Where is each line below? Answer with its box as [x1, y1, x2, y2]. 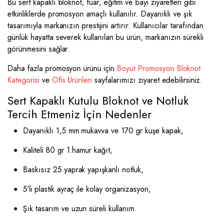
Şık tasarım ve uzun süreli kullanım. [23, 203, 137, 214]
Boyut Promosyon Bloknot [117, 63, 201, 74]
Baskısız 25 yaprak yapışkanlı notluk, [23, 164, 144, 175]
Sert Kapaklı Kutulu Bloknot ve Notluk [7, 92, 189, 109]
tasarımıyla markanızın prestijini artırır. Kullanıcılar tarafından [7, 20, 204, 31]
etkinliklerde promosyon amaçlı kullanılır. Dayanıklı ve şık [7, 8, 193, 19]
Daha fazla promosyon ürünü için [7, 63, 117, 74]
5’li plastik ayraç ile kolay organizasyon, [23, 183, 151, 195]
